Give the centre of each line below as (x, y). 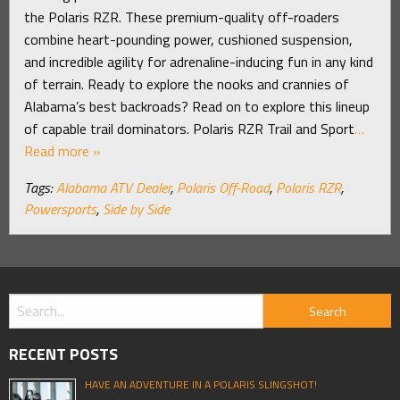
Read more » (62, 150)
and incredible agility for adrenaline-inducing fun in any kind (199, 61)
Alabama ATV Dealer (113, 187)
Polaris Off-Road (223, 187)
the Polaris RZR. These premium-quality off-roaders (182, 17)
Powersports (60, 208)
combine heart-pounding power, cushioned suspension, (188, 39)
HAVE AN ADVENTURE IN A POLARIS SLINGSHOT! (201, 384)
